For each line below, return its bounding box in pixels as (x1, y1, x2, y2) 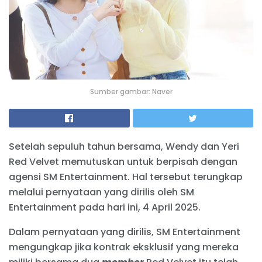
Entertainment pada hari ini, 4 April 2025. (9, 201, 201, 215)
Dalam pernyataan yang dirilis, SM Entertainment (9, 225, 240, 239)
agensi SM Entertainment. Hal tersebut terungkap (9, 170, 243, 184)
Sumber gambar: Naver (89, 87, 173, 97)
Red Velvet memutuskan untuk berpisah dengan (9, 155, 237, 169)
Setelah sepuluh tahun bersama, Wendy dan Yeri (9, 140, 239, 154)
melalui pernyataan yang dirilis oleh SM (9, 185, 194, 199)
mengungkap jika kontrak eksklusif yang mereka (9, 240, 239, 254)
